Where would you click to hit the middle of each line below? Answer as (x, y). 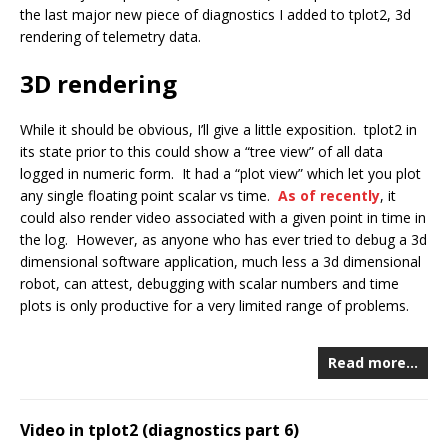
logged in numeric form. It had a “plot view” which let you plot (220, 173)
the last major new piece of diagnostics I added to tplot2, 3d (215, 14)
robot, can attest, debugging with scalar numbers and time (209, 283)
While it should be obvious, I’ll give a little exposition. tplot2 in (218, 129)
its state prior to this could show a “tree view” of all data (201, 151)
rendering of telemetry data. (110, 36)
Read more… (373, 362)
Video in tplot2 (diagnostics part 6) (159, 429)
